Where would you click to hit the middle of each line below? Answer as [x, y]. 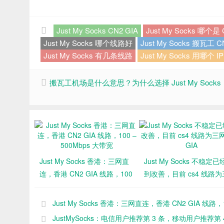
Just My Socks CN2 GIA [97, 30]
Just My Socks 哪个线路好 [88, 42]
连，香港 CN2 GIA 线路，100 [86, 173]
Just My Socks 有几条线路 [88, 55]
